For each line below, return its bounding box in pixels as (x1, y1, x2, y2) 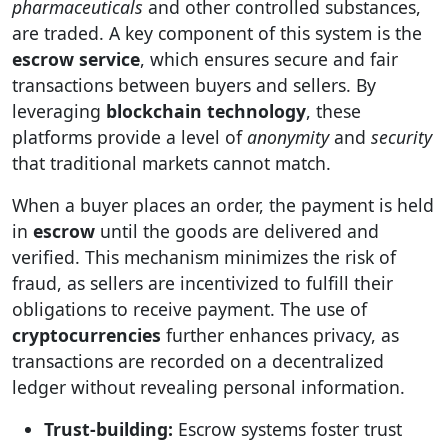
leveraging (12, 99, 106, 123)
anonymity (247, 125, 329, 149)
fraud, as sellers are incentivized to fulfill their (12, 271, 393, 295)
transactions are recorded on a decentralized (12, 349, 384, 373)
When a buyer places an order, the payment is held (12, 193, 434, 217)
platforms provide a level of (12, 125, 247, 149)
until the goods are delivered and (95, 219, 379, 243)
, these (306, 99, 361, 123)
